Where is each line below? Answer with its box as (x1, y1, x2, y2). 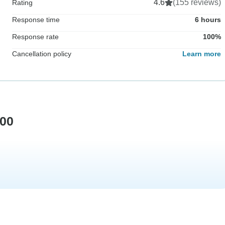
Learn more (182, 49, 221, 58)
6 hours (195, 15, 221, 24)
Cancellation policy (12, 49, 71, 58)
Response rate (12, 32, 59, 41)
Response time (12, 15, 60, 24)
